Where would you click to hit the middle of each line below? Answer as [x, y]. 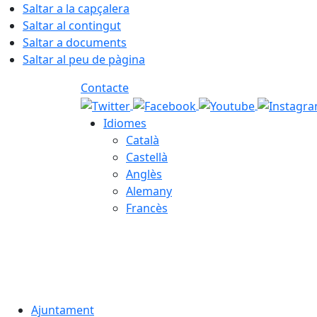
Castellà [147, 157]
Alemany [149, 191]
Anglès [144, 174]
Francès [147, 208]
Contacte [105, 88]
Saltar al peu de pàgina [84, 59]
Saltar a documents [75, 42]
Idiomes [125, 123]
